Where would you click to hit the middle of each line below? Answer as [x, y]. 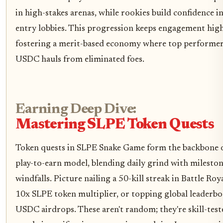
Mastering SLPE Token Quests [115, 125]
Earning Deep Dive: [76, 110]
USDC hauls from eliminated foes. [80, 59]
